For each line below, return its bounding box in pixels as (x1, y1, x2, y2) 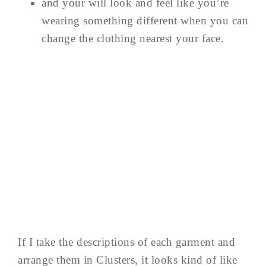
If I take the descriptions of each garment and (18, 236, 235, 249)
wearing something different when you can (42, 14, 248, 27)
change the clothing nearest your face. (42, 32, 224, 45)
